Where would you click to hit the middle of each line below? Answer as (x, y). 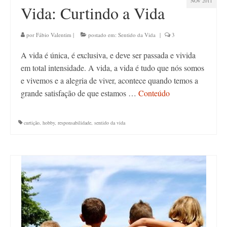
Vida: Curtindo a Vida (93, 13)
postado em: (102, 35)
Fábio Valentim (54, 35)
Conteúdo (154, 93)
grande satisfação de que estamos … (80, 93)
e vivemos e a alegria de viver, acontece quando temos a (109, 80)
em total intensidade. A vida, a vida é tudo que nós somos (112, 68)
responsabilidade (74, 123)
